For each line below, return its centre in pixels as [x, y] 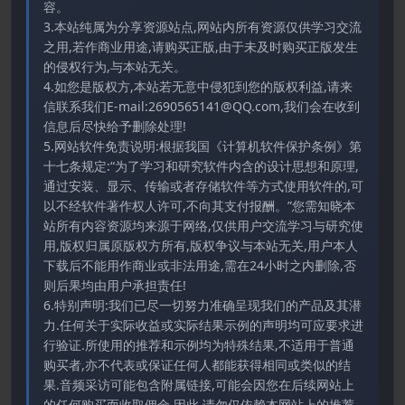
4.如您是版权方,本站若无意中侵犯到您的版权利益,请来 [198, 86]
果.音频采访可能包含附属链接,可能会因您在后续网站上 [199, 384]
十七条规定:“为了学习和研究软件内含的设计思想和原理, [201, 165]
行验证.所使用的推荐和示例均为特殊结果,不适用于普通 [199, 344]
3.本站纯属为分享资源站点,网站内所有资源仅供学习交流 [202, 26]
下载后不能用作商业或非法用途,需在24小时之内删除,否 [200, 265]
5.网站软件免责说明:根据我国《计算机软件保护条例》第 [202, 146]
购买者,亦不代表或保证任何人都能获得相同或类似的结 [197, 364]
